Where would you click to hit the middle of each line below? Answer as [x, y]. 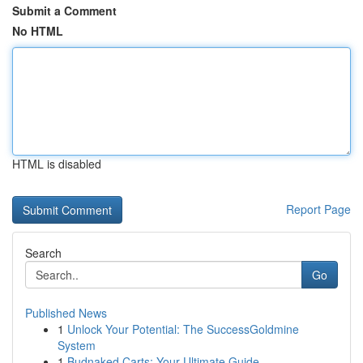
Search [43, 253]
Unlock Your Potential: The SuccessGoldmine [183, 329]
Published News [66, 313]
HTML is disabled [57, 164]
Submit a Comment [64, 11]
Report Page [318, 209]
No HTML [38, 31]
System [77, 345]
